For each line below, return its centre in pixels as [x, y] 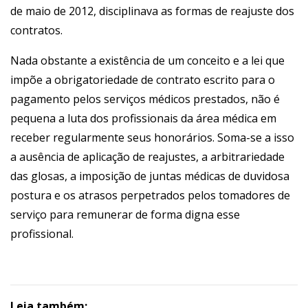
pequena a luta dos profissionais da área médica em [143, 118]
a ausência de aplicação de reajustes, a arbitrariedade [147, 157]
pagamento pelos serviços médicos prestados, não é [145, 99]
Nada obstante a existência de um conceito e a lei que [147, 60]
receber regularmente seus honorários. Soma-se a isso [152, 137]
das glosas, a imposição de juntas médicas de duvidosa [150, 176]
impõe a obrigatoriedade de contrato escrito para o [143, 80]
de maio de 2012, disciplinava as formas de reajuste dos [152, 11]
